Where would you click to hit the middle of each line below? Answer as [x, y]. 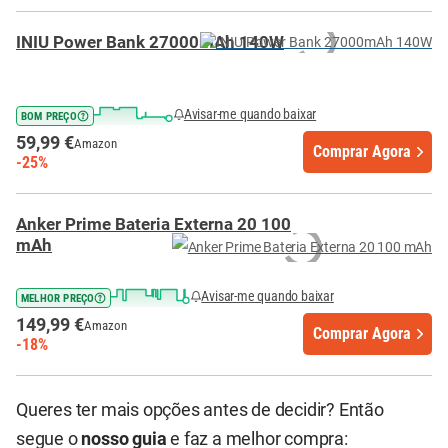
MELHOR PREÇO [58, 298]
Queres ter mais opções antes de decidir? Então [200, 410]
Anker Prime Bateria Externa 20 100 [153, 224]
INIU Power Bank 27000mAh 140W [150, 42]
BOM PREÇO [49, 116]
